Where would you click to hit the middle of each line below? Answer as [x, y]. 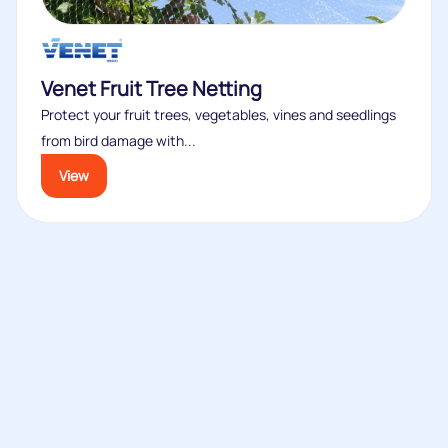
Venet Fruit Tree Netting [151, 88]
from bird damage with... [118, 140]
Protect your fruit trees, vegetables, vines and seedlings [218, 114]
